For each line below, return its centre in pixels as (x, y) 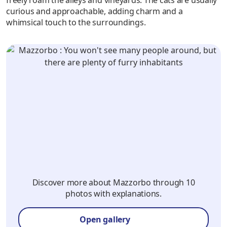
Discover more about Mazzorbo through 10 (113, 183)
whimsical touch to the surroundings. (76, 22)
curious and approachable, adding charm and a (94, 11)
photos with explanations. (113, 194)
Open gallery (105, 219)
